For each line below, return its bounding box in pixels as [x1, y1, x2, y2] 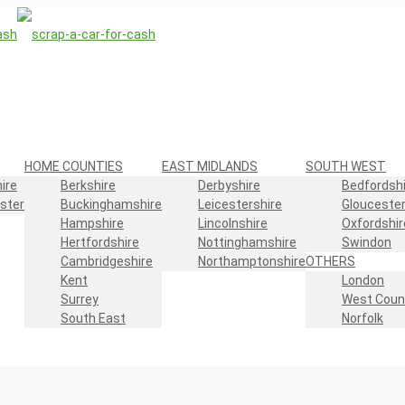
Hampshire [61, 216, 124, 231]
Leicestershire [198, 197, 282, 212]
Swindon [342, 235, 391, 250]
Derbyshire [198, 178, 260, 193]
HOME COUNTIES [24, 159, 123, 174]
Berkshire [61, 178, 116, 193]
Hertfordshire [61, 235, 139, 250]
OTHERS [306, 254, 355, 268]
